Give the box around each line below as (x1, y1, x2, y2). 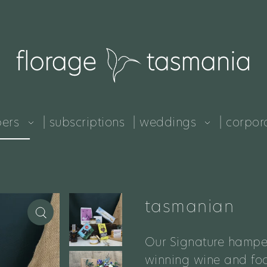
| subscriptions (42, 114, 125, 131)
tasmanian (144, 195, 235, 218)
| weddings (133, 114, 197, 131)
